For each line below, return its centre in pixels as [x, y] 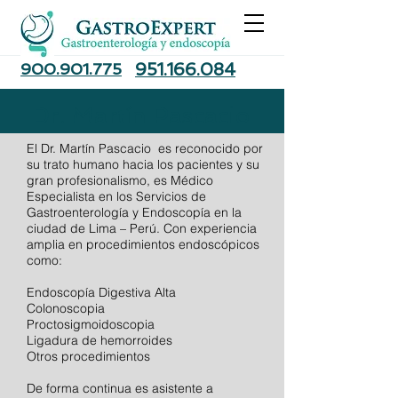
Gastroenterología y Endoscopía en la [134, 212]
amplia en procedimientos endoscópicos [143, 244]
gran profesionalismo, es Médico [120, 180]
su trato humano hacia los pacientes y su [143, 164]
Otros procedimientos [88, 356]
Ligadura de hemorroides [99, 340]
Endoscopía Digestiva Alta [103, 292]
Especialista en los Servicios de [116, 196]
